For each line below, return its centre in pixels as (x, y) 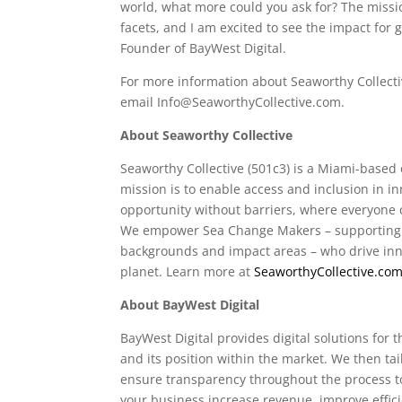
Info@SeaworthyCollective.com (249, 101)
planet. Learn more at (188, 271)
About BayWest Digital (190, 304)
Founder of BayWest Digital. (204, 48)
